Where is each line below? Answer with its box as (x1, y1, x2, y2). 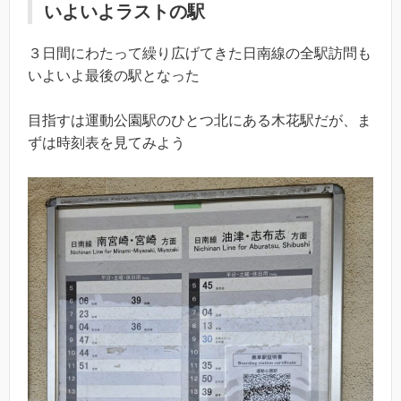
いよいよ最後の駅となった (28, 67, 200, 83)
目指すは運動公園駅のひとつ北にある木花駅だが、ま (28, 113, 371, 129)
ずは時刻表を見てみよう (28, 135, 185, 151)
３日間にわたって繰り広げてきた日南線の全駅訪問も (28, 45, 371, 61)
